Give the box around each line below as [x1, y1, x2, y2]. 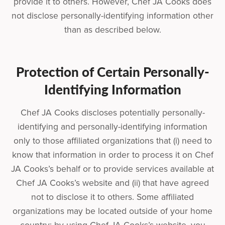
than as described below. [64, 24, 161, 35]
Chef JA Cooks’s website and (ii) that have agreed [16, 177, 209, 188]
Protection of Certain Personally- [16, 62, 209, 81]
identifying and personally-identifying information [18, 121, 207, 132]
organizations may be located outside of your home [13, 205, 212, 216]
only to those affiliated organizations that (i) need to [13, 135, 212, 146]
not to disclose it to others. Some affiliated [31, 191, 194, 202]
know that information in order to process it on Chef [12, 149, 213, 160]
